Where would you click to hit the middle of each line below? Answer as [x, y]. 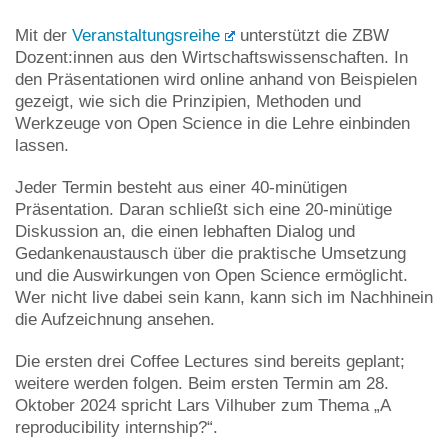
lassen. [42, 145]
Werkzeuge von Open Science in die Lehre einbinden [212, 123]
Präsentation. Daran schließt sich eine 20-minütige [203, 209]
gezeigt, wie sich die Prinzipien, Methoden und [188, 101]
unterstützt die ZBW [312, 35]
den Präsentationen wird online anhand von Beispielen [216, 79]
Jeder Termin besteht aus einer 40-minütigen [181, 187]
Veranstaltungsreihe [146, 35]
